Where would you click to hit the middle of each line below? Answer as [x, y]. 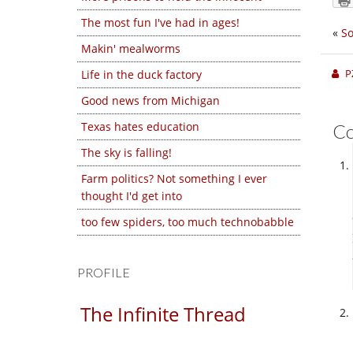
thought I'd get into [132, 196]
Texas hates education [140, 126]
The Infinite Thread [163, 314]
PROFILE [104, 272]
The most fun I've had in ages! [160, 22]
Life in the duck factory [141, 74]
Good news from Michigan [150, 100]
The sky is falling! [126, 152]
